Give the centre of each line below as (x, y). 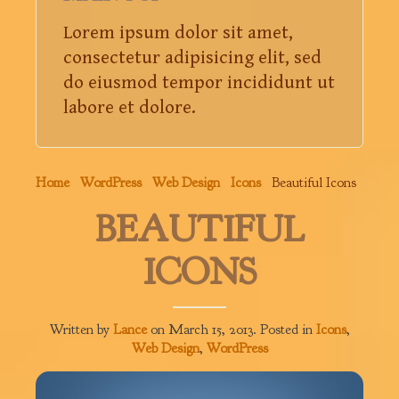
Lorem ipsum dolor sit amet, (178, 33)
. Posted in (284, 330)
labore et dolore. (130, 108)
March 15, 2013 (210, 330)
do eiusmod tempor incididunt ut (199, 83)
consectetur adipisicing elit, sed (192, 58)
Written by (81, 330)
